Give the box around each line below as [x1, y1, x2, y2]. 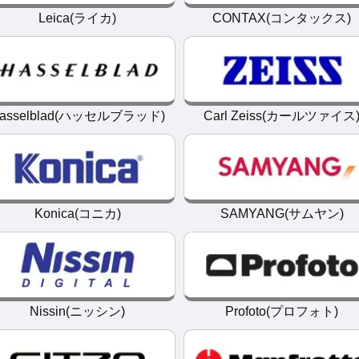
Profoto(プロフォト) [225, 305, 338, 318]
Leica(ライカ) [38, 11, 116, 25]
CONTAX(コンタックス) [212, 11, 351, 25]
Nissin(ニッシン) [30, 305, 125, 318]
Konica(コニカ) [34, 207, 121, 220]
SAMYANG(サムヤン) [220, 207, 344, 220]
